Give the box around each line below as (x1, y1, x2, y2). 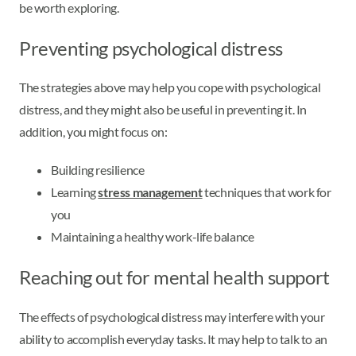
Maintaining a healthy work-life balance (51, 229, 256, 245)
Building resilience (51, 162, 145, 178)
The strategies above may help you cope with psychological (19, 79, 321, 95)
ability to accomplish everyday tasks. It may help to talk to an (19, 331, 327, 347)
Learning (51, 184, 99, 200)
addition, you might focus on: (19, 124, 168, 140)
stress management (98, 184, 203, 200)
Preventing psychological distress (19, 36, 283, 60)
